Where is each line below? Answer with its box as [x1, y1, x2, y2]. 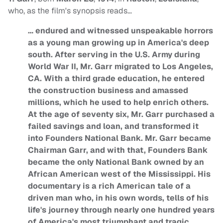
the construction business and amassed [28, 85, 188, 96]
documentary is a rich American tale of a [28, 181, 191, 192]
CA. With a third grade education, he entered [28, 73, 205, 84]
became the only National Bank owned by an [28, 157, 204, 168]
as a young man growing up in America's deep [28, 37, 209, 48]
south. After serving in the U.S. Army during [28, 49, 200, 60]
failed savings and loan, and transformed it [28, 121, 199, 132]
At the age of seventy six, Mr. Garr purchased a [28, 109, 215, 120]
